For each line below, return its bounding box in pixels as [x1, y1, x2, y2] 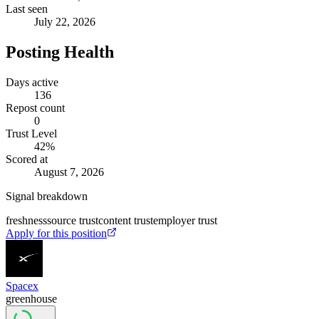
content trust [98, 214, 153, 226]
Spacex [6, 279, 38, 292]
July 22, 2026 [34, 15, 95, 28]
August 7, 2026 [34, 165, 104, 178]
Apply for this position [6, 226, 107, 239]
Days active [6, 75, 58, 88]
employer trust [153, 214, 217, 226]
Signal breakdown [6, 189, 88, 202]
